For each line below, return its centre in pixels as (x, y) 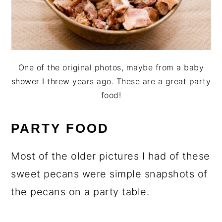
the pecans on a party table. (80, 192)
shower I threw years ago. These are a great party (111, 82)
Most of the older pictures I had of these (111, 156)
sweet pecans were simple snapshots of (109, 174)
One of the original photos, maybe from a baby (111, 68)
